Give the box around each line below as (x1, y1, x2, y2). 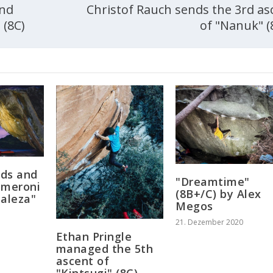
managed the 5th (55, 241, 154, 256)
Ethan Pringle (55, 229, 132, 244)
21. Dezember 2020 (175, 216, 244, 227)
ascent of (55, 253, 110, 268)
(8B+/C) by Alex (175, 186, 261, 201)
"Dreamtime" (175, 174, 250, 189)
